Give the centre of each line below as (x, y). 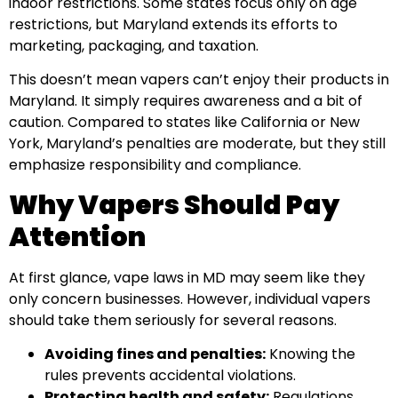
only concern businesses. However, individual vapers (190, 298)
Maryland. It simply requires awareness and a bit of (186, 101)
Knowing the (310, 354)
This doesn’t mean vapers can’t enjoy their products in (199, 80)
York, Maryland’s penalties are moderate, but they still (197, 144)
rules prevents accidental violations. (170, 376)
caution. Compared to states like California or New (184, 123)
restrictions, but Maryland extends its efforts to (173, 24)
